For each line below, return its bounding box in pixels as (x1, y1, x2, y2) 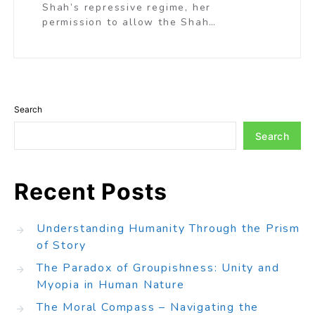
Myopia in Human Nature (37, 277, 185, 292)
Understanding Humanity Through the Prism (37, 221, 300, 236)
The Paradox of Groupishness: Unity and (37, 260, 280, 276)
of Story (37, 238, 86, 253)
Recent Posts (14, 178, 167, 205)
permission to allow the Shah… (42, 15, 217, 29)
